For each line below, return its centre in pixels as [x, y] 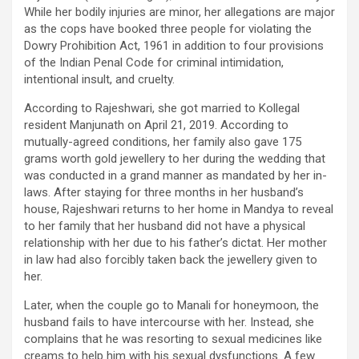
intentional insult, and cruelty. [99, 80]
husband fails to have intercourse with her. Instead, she [169, 323]
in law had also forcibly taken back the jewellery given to [171, 260]
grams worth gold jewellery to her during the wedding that [175, 159]
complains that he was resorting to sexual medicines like [173, 339]
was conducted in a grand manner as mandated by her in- [175, 176]
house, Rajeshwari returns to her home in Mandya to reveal [179, 210]
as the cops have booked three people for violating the [168, 29]
